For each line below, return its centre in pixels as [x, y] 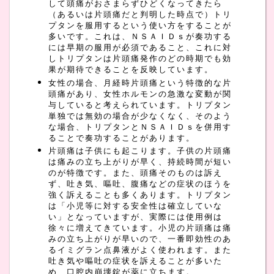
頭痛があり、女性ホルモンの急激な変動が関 [140, 93]
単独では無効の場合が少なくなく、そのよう [140, 115]
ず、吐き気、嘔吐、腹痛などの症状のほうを [140, 183]
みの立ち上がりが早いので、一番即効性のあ [140, 238]
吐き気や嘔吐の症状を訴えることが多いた [135, 260]
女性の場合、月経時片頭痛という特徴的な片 [140, 82]
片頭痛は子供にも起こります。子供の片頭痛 [140, 150]
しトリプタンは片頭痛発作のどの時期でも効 [140, 58]
